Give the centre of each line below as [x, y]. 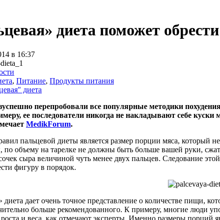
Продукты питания [82, 81]
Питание [31, 81]
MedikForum [48, 124]
